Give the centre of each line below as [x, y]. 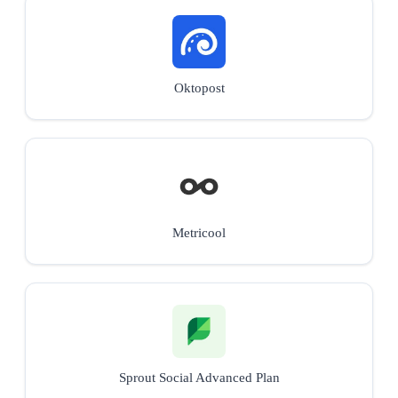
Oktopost [199, 88]
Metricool [199, 232]
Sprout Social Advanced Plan [199, 377]
